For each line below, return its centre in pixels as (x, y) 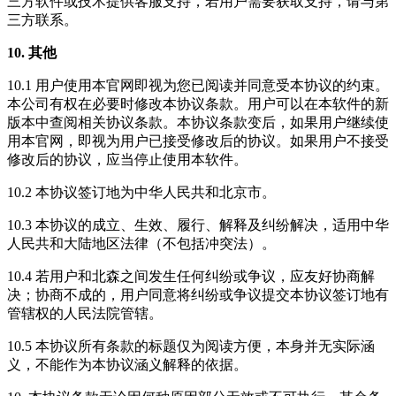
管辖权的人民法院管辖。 (85, 314)
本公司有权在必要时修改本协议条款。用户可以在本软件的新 (198, 104)
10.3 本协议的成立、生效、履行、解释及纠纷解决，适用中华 (198, 225)
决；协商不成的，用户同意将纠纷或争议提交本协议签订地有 (198, 295)
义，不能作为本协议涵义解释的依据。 (127, 365)
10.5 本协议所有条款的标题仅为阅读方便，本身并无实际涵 (191, 346)
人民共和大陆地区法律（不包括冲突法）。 (141, 244)
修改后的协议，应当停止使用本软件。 (127, 160)
